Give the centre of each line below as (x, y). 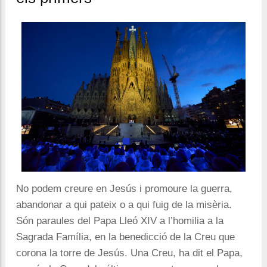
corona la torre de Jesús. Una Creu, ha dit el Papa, (129, 253)
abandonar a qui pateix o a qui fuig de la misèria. (124, 204)
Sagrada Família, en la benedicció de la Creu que (125, 237)
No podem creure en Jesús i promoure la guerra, (124, 188)
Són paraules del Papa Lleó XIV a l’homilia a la (120, 221)
